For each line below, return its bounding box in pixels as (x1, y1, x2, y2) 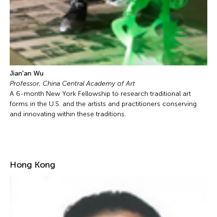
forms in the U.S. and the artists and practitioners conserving (10, 99, 197, 108)
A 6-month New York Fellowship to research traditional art (10, 89, 191, 98)
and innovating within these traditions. (10, 109, 126, 118)
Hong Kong (10, 159, 55, 170)
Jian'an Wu (10, 69, 44, 77)
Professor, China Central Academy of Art (10, 79, 137, 88)
